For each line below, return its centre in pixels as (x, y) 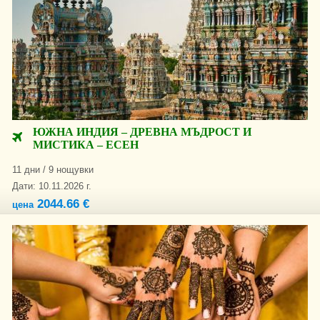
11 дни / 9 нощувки (53, 170)
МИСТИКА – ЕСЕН (86, 145)
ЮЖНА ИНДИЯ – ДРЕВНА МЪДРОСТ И (142, 132)
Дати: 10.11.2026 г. (52, 186)
